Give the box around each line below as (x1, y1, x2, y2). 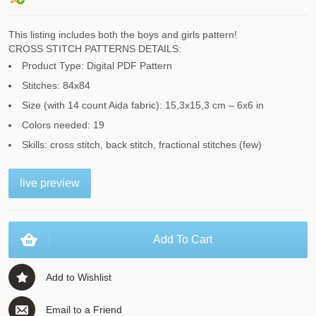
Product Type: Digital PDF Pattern (22, 60, 173, 72)
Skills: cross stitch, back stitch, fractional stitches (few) (22, 139, 262, 151)
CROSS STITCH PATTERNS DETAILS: (8, 43, 181, 55)
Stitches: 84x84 (22, 80, 91, 92)
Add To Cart (153, 233, 212, 246)
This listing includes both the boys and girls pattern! (8, 29, 237, 41)
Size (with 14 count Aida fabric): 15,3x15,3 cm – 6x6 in (22, 99, 265, 111)
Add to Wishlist (46, 272, 111, 284)
